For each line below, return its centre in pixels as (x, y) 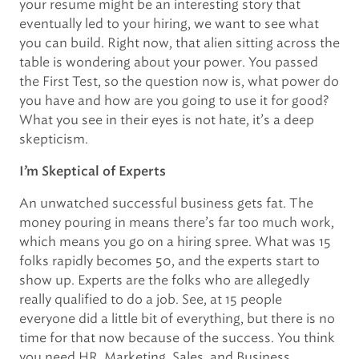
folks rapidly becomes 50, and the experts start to (169, 261)
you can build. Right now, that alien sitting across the (179, 43)
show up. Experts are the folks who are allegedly (164, 280)
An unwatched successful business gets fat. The (166, 203)
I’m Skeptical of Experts (93, 171)
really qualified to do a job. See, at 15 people (151, 299)
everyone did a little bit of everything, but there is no (177, 319)
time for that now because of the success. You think (177, 338)
